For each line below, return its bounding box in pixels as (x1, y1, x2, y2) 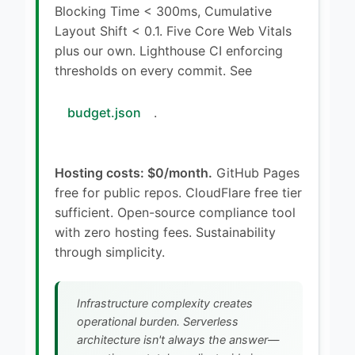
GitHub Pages (212, 164, 300, 181)
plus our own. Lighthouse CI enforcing (55, 42, 283, 59)
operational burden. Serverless (77, 314, 239, 328)
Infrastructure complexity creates (77, 296, 253, 310)
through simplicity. (55, 243, 165, 260)
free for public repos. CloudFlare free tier (55, 184, 302, 200)
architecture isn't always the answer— (77, 332, 279, 346)
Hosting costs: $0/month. (55, 164, 212, 181)
